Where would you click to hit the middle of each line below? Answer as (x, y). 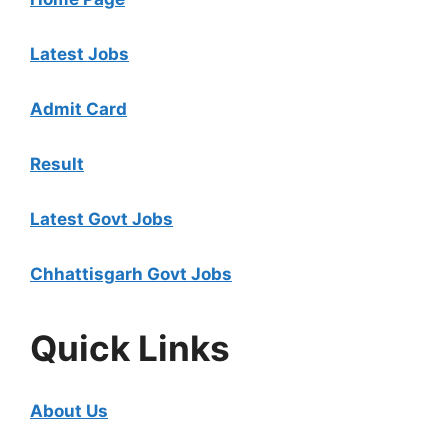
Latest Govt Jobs (101, 219)
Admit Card (78, 109)
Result (57, 164)
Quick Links (130, 348)
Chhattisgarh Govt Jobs (131, 274)
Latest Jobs (79, 54)
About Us (69, 411)
